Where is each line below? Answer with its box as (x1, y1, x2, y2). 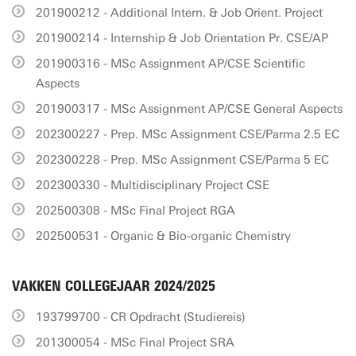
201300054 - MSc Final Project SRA (36, 335, 234, 350)
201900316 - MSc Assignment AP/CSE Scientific (36, 56, 305, 71)
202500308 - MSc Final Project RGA (36, 203, 235, 218)
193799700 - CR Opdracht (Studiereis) (36, 310, 246, 324)
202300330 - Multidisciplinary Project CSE (36, 178, 269, 192)
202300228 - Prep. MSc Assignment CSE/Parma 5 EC (36, 153, 329, 167)
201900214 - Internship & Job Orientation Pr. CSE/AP (36, 31, 328, 45)
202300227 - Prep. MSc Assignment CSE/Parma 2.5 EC (36, 127, 339, 141)
